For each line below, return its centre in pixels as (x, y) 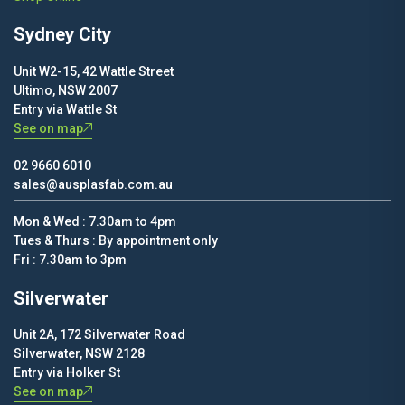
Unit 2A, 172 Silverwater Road (99, 335)
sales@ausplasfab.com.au (93, 184)
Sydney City (62, 35)
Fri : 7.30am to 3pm (70, 259)
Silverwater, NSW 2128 (79, 354)
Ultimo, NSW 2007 (66, 90)
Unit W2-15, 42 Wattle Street (94, 71)
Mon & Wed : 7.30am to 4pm (95, 221)
